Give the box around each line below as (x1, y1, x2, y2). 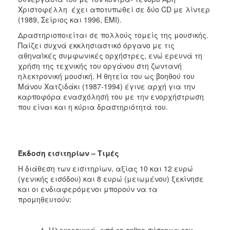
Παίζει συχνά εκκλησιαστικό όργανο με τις (18, 40, 175, 50)
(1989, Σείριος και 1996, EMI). (18, 14, 122, 25)
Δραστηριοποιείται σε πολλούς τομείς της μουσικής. (18, 29, 208, 40)
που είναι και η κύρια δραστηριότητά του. (18, 101, 168, 112)
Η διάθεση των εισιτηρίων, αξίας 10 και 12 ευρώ (18, 163, 193, 174)
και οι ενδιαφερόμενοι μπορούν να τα (18, 183, 158, 194)
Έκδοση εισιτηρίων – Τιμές (18, 147, 119, 158)
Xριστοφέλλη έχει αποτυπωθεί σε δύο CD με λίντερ (18, 4, 210, 14)
